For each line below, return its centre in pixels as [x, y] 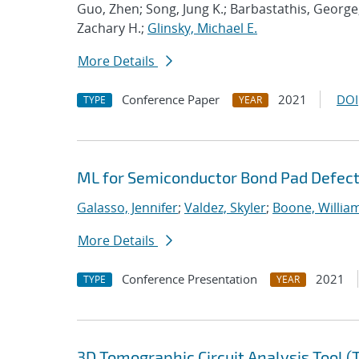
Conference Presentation [190, 279]
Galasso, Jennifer [127, 208]
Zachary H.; [112, 28]
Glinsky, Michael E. [202, 28]
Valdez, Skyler [225, 208]
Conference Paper [171, 99]
